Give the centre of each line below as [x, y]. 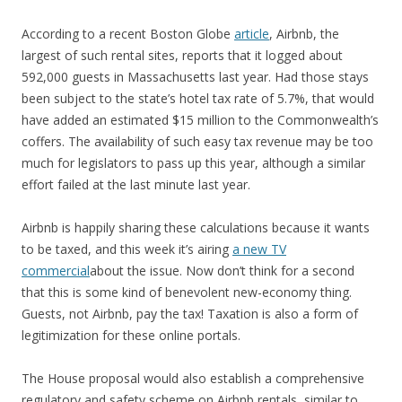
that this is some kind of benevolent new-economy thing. [187, 292]
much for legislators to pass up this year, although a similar [193, 162]
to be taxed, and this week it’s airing [127, 249]
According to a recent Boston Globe [128, 33]
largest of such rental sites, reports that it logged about [182, 55]
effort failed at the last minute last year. [136, 184]
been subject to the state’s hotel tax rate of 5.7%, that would [198, 98]
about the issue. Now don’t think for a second [222, 270]
